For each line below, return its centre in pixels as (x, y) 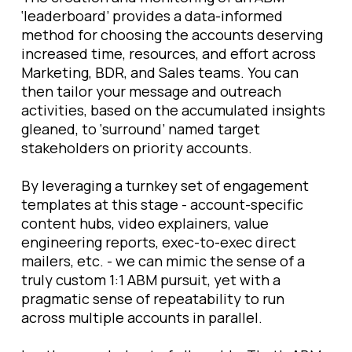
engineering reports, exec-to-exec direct (159, 242)
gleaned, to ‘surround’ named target (141, 129)
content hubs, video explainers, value (145, 224)
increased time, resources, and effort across (169, 54)
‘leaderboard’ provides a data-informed (152, 16)
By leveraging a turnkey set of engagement (165, 186)
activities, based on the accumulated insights (173, 110)
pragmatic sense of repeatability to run (153, 299)
